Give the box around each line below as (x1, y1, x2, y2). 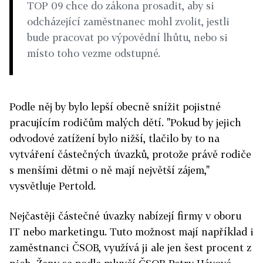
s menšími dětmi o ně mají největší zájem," (9, 164, 210, 176)
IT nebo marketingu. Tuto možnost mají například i (9, 225, 254, 238)
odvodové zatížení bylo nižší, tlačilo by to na (9, 132, 220, 144)
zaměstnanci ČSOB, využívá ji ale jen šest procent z (9, 241, 251, 254)
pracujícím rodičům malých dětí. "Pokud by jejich (9, 116, 241, 129)
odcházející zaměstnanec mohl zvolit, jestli (27, 15, 230, 28)
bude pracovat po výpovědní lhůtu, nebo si (27, 31, 228, 43)
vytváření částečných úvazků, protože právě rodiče (9, 148, 251, 160)
